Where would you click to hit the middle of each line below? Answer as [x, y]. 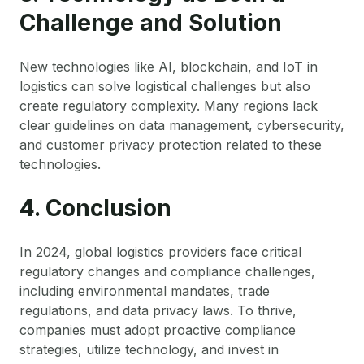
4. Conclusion [95, 208]
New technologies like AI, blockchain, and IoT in [169, 66]
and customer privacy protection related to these [171, 144]
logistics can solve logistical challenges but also [165, 86]
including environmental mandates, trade [145, 290]
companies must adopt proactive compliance [158, 329]
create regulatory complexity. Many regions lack [169, 105]
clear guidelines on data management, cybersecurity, [182, 125]
